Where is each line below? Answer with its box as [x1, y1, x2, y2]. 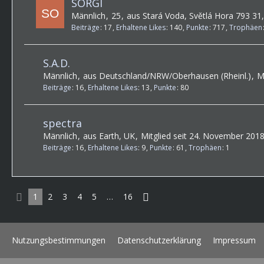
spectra [43, 116, 82, 131]
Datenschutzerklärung [117, 235, 201, 246]
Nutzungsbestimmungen [12, 235, 105, 246]
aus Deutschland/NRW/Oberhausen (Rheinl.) [83, 70, 251, 81]
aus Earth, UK [83, 130, 135, 142]
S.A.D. [43, 55, 70, 70]
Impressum [213, 235, 256, 246]
